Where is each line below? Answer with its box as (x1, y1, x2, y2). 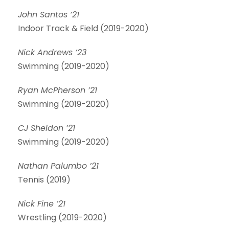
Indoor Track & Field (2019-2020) (18, 22, 149, 34)
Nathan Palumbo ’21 (18, 160, 99, 172)
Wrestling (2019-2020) (18, 212, 107, 223)
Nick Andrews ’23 (18, 47, 86, 58)
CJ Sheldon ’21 (18, 122, 75, 134)
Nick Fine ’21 (18, 198, 65, 210)
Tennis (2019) (18, 174, 71, 186)
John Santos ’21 (18, 9, 79, 20)
